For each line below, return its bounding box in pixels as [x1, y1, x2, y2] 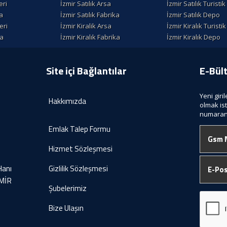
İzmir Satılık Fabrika [60, 10, 120, 20]
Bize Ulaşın [48, 202, 84, 214]
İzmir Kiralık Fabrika [60, 32, 120, 42]
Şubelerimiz [48, 182, 87, 195]
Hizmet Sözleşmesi [48, 143, 112, 155]
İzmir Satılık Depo [167, 10, 220, 20]
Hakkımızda [48, 95, 86, 107]
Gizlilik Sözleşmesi [48, 163, 108, 175]
